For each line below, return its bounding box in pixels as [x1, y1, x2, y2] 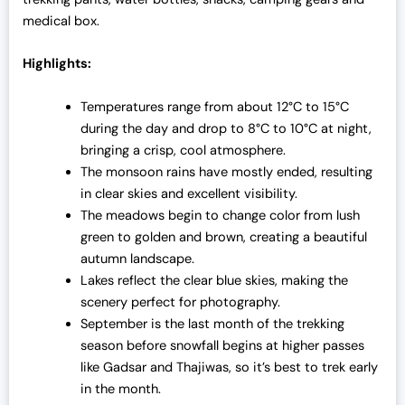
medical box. [23, 12, 107, 30]
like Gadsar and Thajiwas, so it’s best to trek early [80, 358, 378, 376]
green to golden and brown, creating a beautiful [80, 228, 367, 246]
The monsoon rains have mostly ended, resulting [80, 163, 372, 181]
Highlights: [23, 55, 91, 73]
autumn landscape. [80, 250, 194, 268]
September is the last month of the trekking [80, 315, 344, 333]
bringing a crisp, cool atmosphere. [80, 141, 286, 159]
